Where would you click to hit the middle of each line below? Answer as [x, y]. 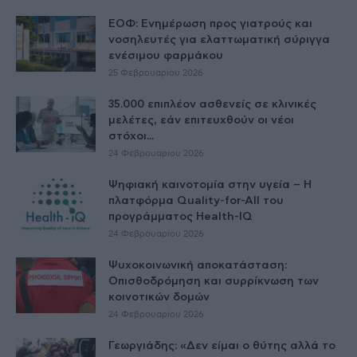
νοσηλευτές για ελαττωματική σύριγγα [219, 39]
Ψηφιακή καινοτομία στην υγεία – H [210, 184]
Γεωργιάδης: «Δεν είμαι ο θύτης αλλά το [222, 345]
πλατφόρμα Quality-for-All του [196, 200]
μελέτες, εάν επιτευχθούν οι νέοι [201, 120]
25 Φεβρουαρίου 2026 [156, 73]
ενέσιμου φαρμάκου [166, 55]
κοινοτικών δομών [159, 297]
